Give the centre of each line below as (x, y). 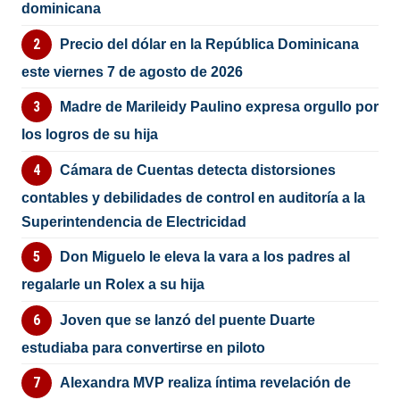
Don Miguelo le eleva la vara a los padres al (204, 257)
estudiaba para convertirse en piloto (144, 347)
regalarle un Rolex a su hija (113, 285)
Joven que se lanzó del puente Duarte (187, 320)
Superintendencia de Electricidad (134, 221)
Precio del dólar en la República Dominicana (209, 44)
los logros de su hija (90, 135)
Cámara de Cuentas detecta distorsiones (197, 170)
